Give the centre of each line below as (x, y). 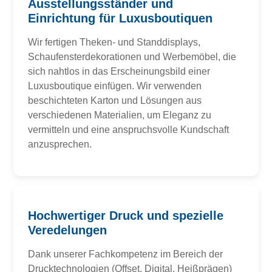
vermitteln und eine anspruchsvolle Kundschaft (129, 129)
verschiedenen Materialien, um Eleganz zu (120, 115)
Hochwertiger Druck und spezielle (126, 216)
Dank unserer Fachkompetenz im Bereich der (126, 254)
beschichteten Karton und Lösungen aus (115, 100)
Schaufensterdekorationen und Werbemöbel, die (132, 56)
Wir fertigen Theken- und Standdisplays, (114, 42)
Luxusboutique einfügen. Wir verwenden (115, 86)
